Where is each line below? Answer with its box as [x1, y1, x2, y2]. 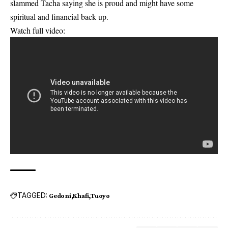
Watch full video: [10, 25, 65, 36]
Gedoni [49, 191, 71, 199]
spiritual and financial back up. [10, 11, 108, 22]
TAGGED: [17, 191, 47, 199]
